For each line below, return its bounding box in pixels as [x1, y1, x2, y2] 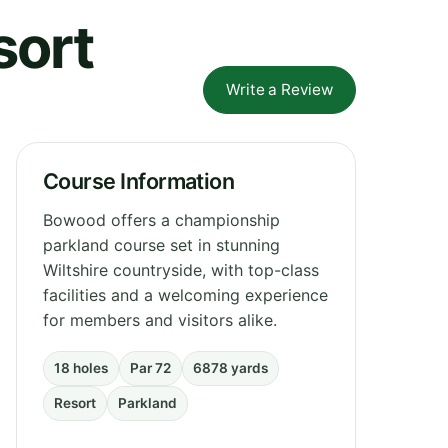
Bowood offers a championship [43, 209, 280, 230]
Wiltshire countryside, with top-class [43, 259, 319, 280]
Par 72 [130, 359, 171, 376]
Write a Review [226, 79, 333, 99]
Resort [54, 394, 96, 411]
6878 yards [193, 359, 268, 376]
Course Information [43, 167, 235, 194]
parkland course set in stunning [43, 234, 280, 255]
